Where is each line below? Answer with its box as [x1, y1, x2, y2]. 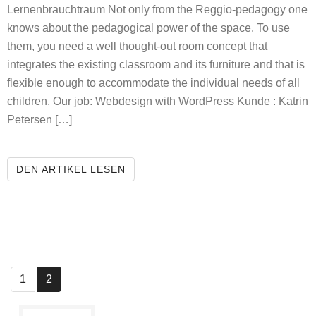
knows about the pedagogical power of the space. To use [7, 22, 290, 35]
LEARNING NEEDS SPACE [125, 163, 260, 175]
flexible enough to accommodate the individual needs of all [7, 77, 300, 90]
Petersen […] [7, 114, 72, 126]
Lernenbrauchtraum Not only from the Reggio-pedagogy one [7, 4, 308, 16]
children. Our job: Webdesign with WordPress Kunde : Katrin [7, 95, 308, 108]
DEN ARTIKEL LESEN [16, 164, 126, 176]
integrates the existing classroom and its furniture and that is [7, 59, 305, 71]
